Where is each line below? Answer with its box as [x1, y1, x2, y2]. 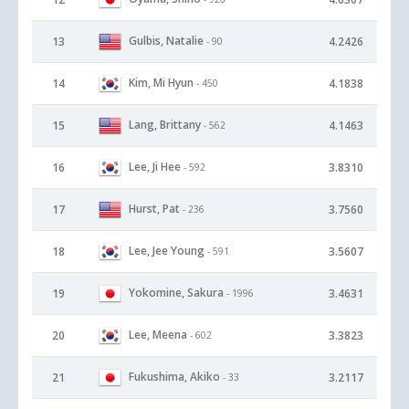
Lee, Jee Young [129, 242, 204, 258]
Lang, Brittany [129, 116, 201, 132]
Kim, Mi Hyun [129, 74, 194, 90]
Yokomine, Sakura [129, 284, 224, 300]
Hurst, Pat [129, 200, 180, 216]
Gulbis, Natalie [129, 32, 204, 48]
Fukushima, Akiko [129, 368, 220, 384]
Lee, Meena [129, 326, 187, 342]
